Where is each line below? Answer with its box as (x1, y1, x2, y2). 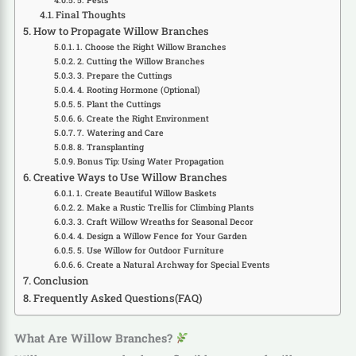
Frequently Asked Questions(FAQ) (33, 291, 202, 306)
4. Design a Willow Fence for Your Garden (77, 230, 248, 242)
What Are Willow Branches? (14, 330, 176, 346)
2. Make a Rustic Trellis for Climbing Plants (77, 202, 254, 214)
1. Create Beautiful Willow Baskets (76, 188, 217, 199)
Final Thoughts (56, 9, 126, 21)
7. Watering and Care (77, 127, 164, 139)
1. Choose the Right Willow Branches (76, 41, 226, 53)
